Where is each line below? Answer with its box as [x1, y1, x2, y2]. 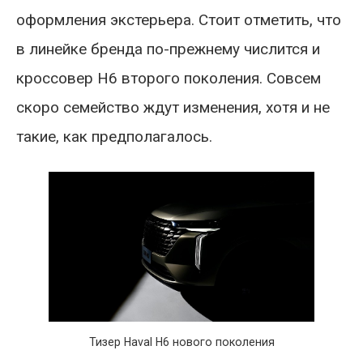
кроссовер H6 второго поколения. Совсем [16, 69, 321, 88]
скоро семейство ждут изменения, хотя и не [16, 98, 330, 117]
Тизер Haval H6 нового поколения [88, 335, 275, 348]
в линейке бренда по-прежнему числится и [16, 40, 320, 58]
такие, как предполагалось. [16, 127, 212, 146]
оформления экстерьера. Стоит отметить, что [16, 11, 341, 29]
